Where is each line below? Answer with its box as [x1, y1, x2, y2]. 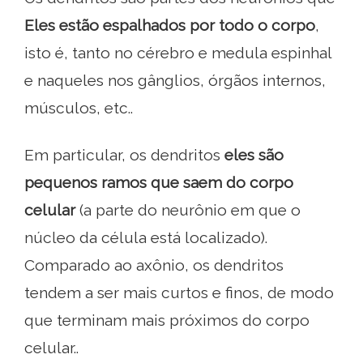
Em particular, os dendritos [24, 146, 224, 164]
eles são [224, 146, 284, 164]
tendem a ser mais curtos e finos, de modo [24, 284, 334, 302]
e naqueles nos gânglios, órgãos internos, [24, 71, 326, 90]
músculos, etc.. [24, 99, 133, 117]
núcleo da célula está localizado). [24, 228, 267, 247]
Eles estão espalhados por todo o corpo [24, 16, 315, 35]
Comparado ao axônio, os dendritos [24, 256, 284, 275]
